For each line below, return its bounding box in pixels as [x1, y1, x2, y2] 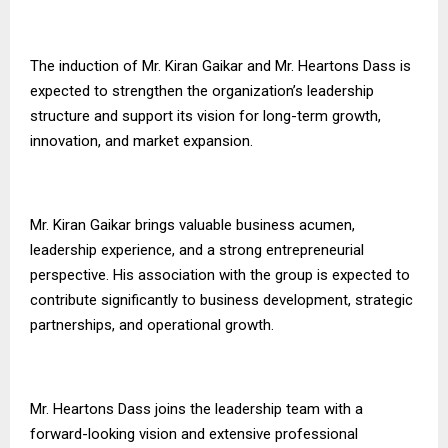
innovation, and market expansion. [30, 132, 253, 151]
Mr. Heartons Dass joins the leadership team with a [30, 400, 363, 419]
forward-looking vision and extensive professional [30, 425, 358, 444]
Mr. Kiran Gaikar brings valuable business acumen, [30, 216, 355, 235]
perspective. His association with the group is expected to [30, 266, 410, 285]
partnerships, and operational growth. [30, 316, 274, 335]
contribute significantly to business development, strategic [30, 291, 413, 310]
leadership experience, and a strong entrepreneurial [30, 241, 364, 260]
